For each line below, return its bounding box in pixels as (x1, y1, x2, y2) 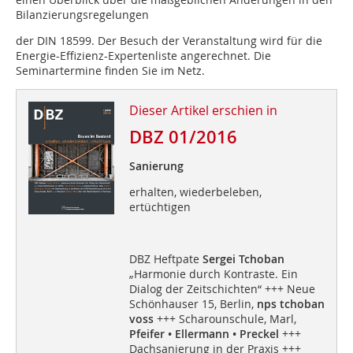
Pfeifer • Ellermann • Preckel (128, 326, 282, 342)
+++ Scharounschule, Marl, (153, 311, 296, 327)
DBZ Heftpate (128, 251, 203, 267)
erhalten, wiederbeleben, (128, 184, 262, 200)
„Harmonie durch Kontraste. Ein (128, 266, 298, 282)
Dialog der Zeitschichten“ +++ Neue (128, 281, 315, 297)
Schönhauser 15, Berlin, (128, 296, 254, 312)
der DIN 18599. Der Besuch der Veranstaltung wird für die (16, 33, 322, 49)
